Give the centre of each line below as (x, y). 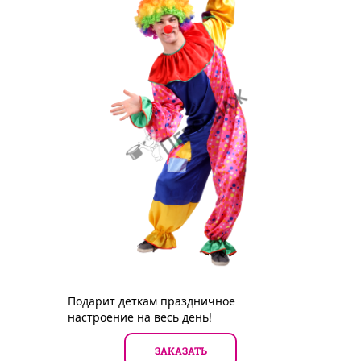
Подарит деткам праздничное (151, 300)
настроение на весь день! (140, 316)
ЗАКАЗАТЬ (180, 350)
